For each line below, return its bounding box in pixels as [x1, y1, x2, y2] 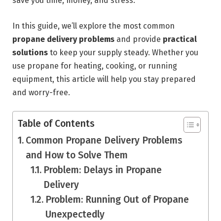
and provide [114, 34, 163, 44]
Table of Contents [18, 118, 95, 130]
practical [163, 34, 197, 44]
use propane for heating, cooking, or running [12, 61, 177, 71]
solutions [12, 47, 48, 57]
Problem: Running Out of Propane [45, 194, 189, 206]
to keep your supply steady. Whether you [48, 47, 198, 57]
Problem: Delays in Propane [43, 164, 162, 176]
